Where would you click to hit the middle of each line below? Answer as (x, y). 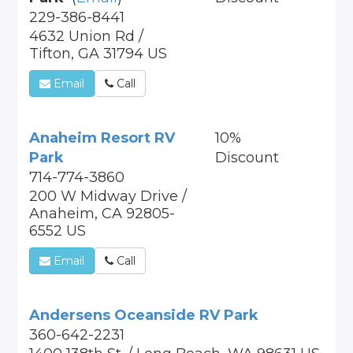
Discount (247, 158)
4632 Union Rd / (87, 36)
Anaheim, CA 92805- (102, 214)
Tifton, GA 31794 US (98, 54)
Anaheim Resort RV (102, 138)
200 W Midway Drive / (108, 196)
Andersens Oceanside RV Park (144, 315)
